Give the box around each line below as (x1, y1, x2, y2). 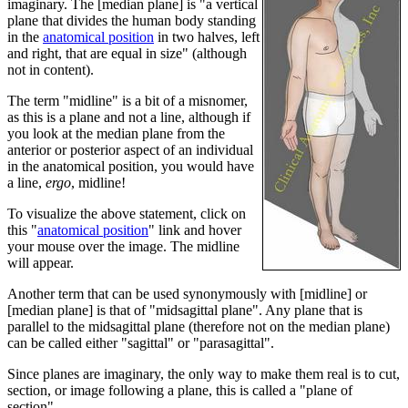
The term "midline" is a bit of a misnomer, (7, 93, 248, 109)
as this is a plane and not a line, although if (7, 109, 250, 126)
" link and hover (148, 222, 241, 239)
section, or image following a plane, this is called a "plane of (7, 382, 352, 399)
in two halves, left (154, 29, 260, 46)
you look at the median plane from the (7, 126, 225, 142)
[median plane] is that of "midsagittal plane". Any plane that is (7, 302, 362, 319)
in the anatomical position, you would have (7, 158, 254, 175)
